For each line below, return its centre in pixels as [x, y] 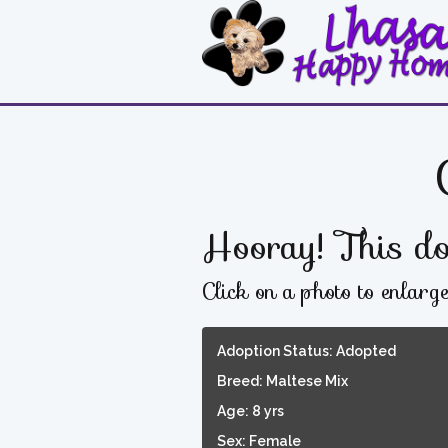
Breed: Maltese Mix [282, 380]
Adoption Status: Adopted [306, 350]
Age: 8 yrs [250, 410]
